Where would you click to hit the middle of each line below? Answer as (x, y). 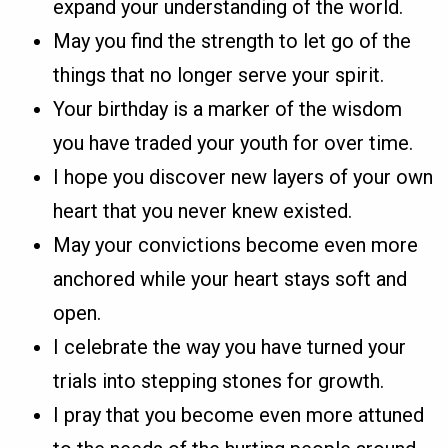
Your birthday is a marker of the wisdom (228, 109)
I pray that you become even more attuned (239, 415)
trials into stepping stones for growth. (219, 381)
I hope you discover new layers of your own (243, 177)
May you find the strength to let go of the (232, 41)
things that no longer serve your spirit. (219, 75)
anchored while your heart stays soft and (230, 279)
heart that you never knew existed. (203, 211)
